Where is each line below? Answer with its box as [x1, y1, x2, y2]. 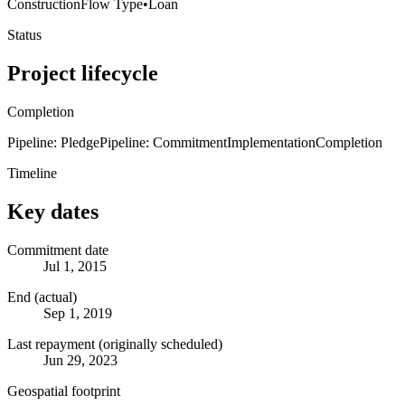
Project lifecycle [7, 61, 158, 85]
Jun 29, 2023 [43, 352, 118, 368]
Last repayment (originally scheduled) [7, 335, 222, 352]
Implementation [227, 134, 316, 150]
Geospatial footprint [7, 382, 120, 399]
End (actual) [7, 288, 77, 305]
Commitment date [7, 241, 108, 258]
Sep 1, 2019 [43, 305, 112, 321]
